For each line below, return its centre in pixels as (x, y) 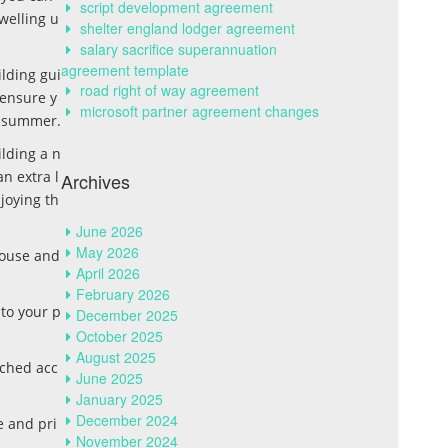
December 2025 (127, 315)
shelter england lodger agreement (187, 28)
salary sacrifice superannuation (178, 49)
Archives (95, 181)
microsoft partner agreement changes (199, 111)
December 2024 (127, 420)
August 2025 (116, 357)
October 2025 (119, 336)
